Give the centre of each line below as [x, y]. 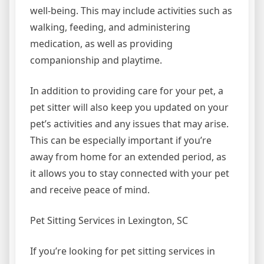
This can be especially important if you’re [121, 140]
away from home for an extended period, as [128, 157]
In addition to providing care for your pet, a [127, 91]
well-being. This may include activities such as [131, 11]
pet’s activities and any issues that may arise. [129, 124]
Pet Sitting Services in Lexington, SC [109, 220]
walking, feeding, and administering [110, 27]
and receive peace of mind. [90, 190]
